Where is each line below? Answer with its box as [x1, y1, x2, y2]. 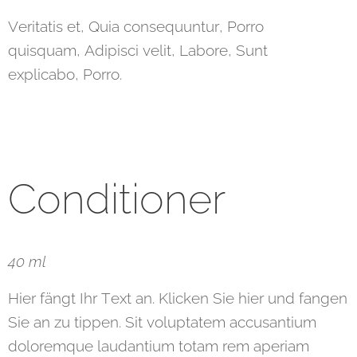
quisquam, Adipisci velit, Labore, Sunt [8, 41, 268, 60]
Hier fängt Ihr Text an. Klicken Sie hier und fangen [8, 289, 347, 308]
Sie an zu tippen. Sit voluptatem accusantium [8, 313, 316, 331]
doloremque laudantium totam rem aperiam [8, 337, 309, 355]
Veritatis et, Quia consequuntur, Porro [8, 18, 264, 36]
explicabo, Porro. [8, 65, 122, 84]
